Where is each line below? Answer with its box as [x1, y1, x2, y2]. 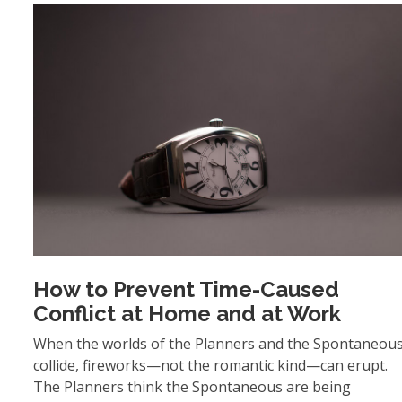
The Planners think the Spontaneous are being [33, 377, 351, 398]
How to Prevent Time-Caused [33, 276, 339, 303]
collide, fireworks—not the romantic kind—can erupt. [33, 355, 388, 376]
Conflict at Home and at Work [33, 301, 341, 328]
